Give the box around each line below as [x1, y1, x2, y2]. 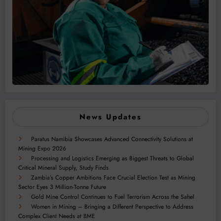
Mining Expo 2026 [18, 144, 66, 153]
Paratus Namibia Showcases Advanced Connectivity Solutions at [31, 134, 193, 144]
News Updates [79, 111, 142, 122]
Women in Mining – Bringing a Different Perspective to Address [31, 202, 193, 211]
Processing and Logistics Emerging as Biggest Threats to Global [31, 153, 194, 163]
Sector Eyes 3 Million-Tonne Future [18, 182, 106, 191]
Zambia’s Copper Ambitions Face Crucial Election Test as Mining [31, 173, 195, 182]
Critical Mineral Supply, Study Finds [18, 163, 109, 172]
